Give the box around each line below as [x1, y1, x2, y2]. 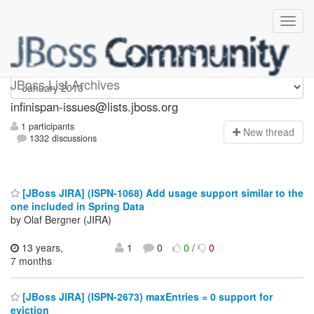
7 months [11, 253, 52, 268]
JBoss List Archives [11, 75, 120, 93]
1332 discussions [27, 132, 97, 145]
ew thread [250, 125, 294, 139]
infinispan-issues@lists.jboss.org [11, 98, 178, 115]
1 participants [18, 120, 74, 133]
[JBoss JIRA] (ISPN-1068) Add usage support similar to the [20, 185, 303, 200]
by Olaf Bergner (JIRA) [11, 212, 111, 226]
